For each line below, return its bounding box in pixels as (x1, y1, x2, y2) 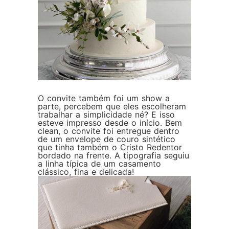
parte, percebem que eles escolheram (38, 101, 186, 112)
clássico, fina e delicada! (38, 167, 134, 177)
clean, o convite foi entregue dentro (38, 126, 179, 136)
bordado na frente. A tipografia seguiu (38, 150, 189, 161)
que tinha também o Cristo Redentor (38, 142, 182, 153)
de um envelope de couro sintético (38, 134, 175, 145)
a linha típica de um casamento (38, 158, 161, 169)
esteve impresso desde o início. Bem (38, 118, 182, 128)
